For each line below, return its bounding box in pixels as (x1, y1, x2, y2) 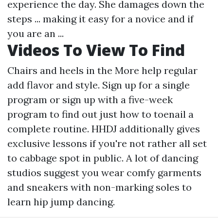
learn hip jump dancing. (7, 196, 115, 208)
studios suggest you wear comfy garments (7, 166, 201, 179)
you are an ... (7, 27, 64, 39)
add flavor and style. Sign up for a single (7, 79, 190, 91)
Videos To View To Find (7, 39, 185, 60)
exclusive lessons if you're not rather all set (7, 137, 207, 149)
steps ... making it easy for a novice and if (7, 13, 194, 25)
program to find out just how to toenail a (7, 108, 194, 120)
